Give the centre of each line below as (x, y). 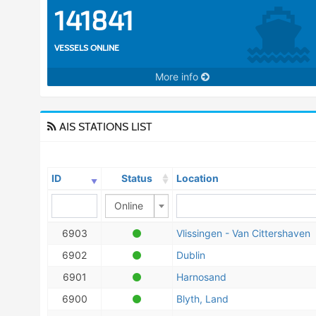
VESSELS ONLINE (87, 48)
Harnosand (201, 277)
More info (178, 77)
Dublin (191, 255)
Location (197, 178)
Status (137, 178)
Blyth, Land (202, 299)
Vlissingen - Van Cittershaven (243, 233)
